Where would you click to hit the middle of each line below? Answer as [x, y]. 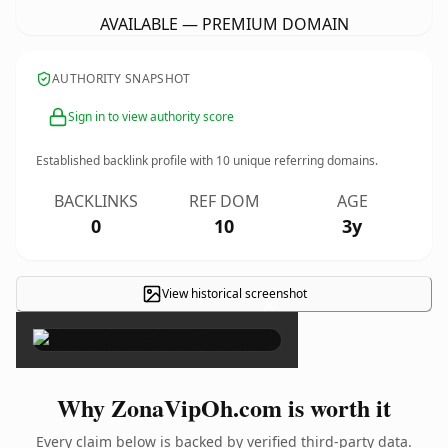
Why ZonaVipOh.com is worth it [224, 407]
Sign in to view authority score [151, 116]
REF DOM [224, 201]
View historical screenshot [234, 293]
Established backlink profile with [126, 160]
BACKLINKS [96, 201]
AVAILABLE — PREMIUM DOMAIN [224, 24]
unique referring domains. [304, 160]
